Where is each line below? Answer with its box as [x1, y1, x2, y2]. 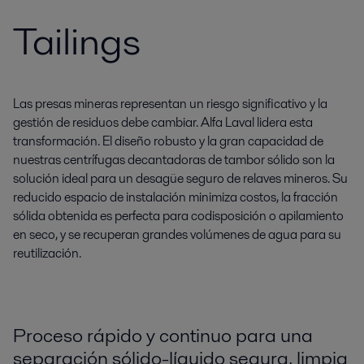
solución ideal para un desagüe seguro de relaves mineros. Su [13, 169, 348, 188]
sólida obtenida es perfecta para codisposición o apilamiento [13, 206, 344, 225]
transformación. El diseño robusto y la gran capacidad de [13, 132, 323, 150]
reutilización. [13, 244, 81, 262]
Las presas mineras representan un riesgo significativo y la [13, 94, 327, 113]
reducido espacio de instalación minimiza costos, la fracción [13, 188, 338, 206]
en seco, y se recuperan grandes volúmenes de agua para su [13, 225, 341, 244]
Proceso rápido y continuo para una [13, 322, 313, 349]
